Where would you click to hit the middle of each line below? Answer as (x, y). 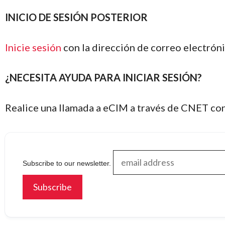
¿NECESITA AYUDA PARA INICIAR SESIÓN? (103, 77)
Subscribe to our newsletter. (67, 163)
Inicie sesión (33, 47)
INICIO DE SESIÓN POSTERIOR (76, 17)
